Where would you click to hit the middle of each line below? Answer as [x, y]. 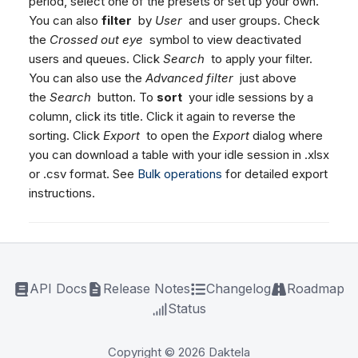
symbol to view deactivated [222, 40]
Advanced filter [189, 78]
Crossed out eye [96, 40]
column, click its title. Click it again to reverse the [162, 117]
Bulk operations [180, 174]
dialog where [286, 136]
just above [265, 78]
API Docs [58, 288]
